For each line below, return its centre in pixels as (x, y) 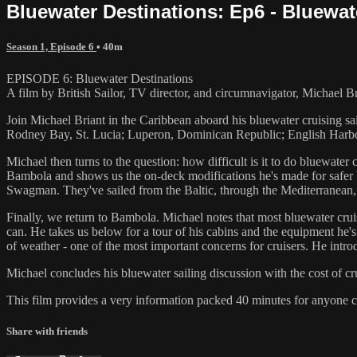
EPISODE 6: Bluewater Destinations (100, 78)
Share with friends (47, 331)
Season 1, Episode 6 (51, 47)
